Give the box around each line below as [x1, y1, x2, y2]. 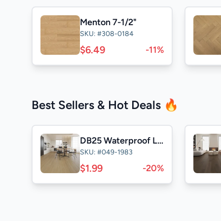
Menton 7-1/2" [80, 17, 137, 28]
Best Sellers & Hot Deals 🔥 [32, 98, 179, 112]
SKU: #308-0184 [80, 30, 134, 38]
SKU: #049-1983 [80, 148, 133, 156]
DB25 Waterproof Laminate [157, 135, 163, 146]
